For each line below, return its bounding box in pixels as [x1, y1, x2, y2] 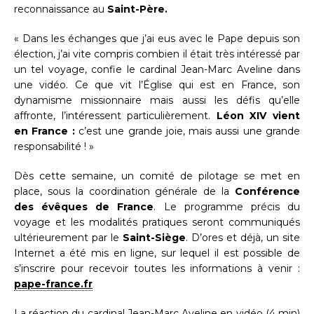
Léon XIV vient [216, 109, 301, 123]
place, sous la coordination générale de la [14, 185, 235, 198]
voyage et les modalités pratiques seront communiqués [14, 216, 300, 229]
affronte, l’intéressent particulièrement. [14, 109, 217, 123]
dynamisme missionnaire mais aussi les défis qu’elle [14, 94, 300, 107]
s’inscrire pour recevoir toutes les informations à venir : [14, 262, 300, 275]
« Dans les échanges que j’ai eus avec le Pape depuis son [14, 32, 300, 46]
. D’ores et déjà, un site [186, 231, 300, 245]
